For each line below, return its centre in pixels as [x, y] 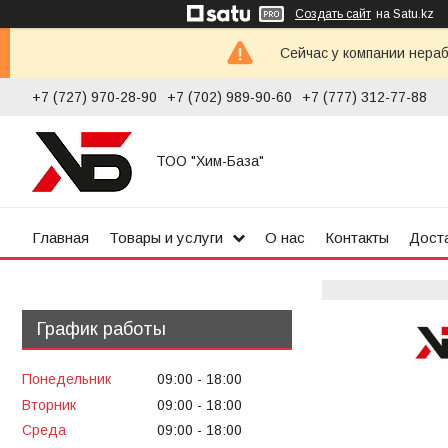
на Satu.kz [405, 14]
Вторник [49, 404]
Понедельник [66, 378]
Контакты [357, 238]
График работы [101, 329]
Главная [60, 238]
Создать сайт [333, 14]
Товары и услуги [166, 238]
